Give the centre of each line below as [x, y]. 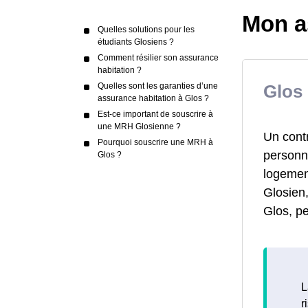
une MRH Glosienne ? [139, 126]
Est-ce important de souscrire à [155, 114]
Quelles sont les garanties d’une [158, 86]
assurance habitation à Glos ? [153, 98]
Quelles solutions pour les [146, 30]
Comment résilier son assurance [158, 58]
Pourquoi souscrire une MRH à [155, 142]
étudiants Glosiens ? [136, 42]
